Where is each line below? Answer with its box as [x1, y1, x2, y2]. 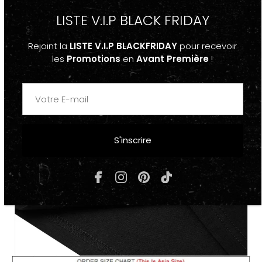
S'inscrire [113, 134, 151, 147]
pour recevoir [177, 40, 237, 53]
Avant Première [136, 53, 209, 65]
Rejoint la [28, 40, 70, 53]
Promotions [67, 53, 120, 65]
